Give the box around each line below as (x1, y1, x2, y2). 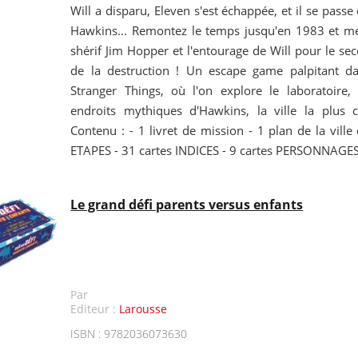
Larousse (119, 301, 168, 316)
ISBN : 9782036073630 (70, 326, 188, 341)
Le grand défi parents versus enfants (70, 196, 304, 213)
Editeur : (70, 301, 120, 316)
